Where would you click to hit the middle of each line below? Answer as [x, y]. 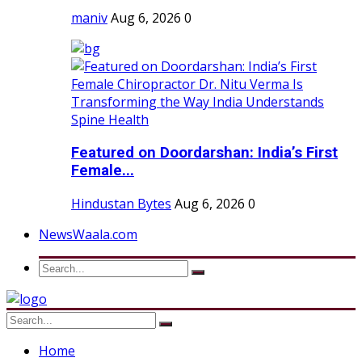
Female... [103, 170]
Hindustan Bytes [121, 203]
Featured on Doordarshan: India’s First [204, 152]
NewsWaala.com [88, 234]
